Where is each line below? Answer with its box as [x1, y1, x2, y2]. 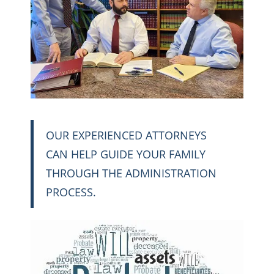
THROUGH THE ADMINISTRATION [46, 165, 217, 180]
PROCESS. [46, 184, 96, 199]
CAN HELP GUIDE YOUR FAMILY [46, 146, 206, 161]
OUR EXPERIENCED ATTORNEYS [46, 127, 207, 143]
